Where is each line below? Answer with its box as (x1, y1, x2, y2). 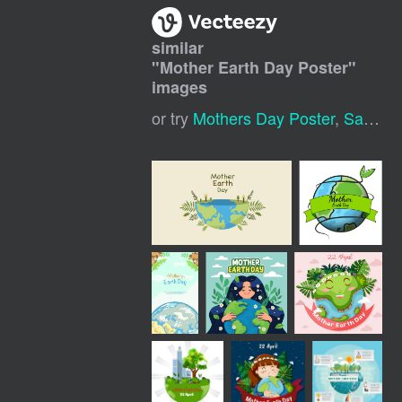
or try (152, 106, 194, 130)
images (152, 75, 208, 100)
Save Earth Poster (344, 106, 364, 130)
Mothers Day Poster (193, 106, 336, 130)
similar (152, 36, 205, 60)
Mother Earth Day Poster (160, 56, 349, 80)
